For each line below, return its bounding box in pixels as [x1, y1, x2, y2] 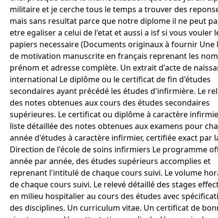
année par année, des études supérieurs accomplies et [10, 156, 211, 166]
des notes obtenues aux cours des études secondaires [10, 97, 210, 108]
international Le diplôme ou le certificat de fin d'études [10, 74, 211, 85]
